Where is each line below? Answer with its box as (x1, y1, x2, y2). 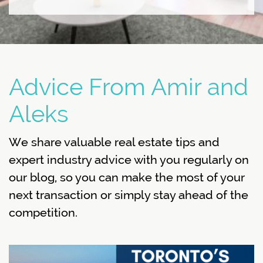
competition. (9, 205, 77, 220)
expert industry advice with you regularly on (9, 153, 249, 167)
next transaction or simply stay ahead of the (9, 188, 248, 202)
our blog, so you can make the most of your (9, 170, 245, 184)
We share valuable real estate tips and (9, 135, 220, 149)
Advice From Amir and (9, 73, 248, 100)
